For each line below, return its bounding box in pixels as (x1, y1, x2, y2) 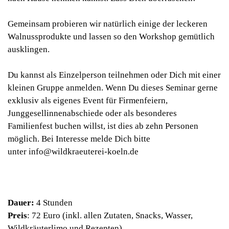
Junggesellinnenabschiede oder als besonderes (8, 108, 177, 118)
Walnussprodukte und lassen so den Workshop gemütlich (8, 32, 215, 41)
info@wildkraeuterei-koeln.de (29, 147, 139, 156)
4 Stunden (34, 198, 73, 208)
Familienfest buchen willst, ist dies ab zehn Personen (8, 121, 198, 131)
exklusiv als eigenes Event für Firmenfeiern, (8, 96, 168, 105)
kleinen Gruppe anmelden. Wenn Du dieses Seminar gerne (8, 83, 218, 93)
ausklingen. (8, 44, 50, 54)
